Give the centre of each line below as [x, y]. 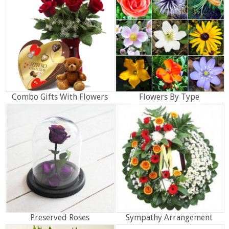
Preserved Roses [60, 217]
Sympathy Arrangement [169, 217]
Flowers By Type [169, 97]
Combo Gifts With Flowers [60, 97]
